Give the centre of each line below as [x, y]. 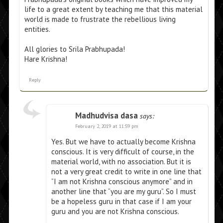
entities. [37, 29]
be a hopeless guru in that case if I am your [121, 202]
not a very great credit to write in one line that [126, 172]
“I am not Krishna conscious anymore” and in [122, 182]
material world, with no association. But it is [121, 162]
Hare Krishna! [46, 59]
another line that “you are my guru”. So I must [123, 192]
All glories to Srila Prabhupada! [74, 49]
